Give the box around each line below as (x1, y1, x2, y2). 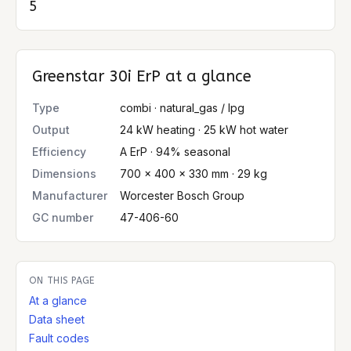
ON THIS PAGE (29, 275, 95, 286)
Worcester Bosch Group (120, 189, 244, 202)
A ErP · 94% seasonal (120, 145, 230, 158)
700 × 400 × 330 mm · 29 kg (120, 167, 267, 180)
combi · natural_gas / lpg (120, 101, 244, 114)
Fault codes (29, 331, 89, 345)
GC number (32, 211, 93, 224)
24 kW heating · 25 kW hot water (120, 123, 288, 136)
